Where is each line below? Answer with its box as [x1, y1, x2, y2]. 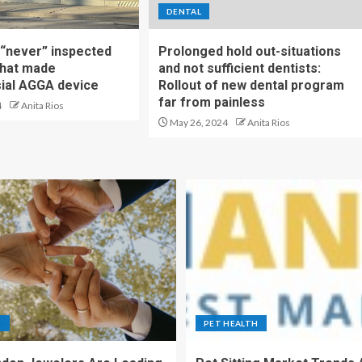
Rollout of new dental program [158, 77, 344, 93]
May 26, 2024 [167, 116, 228, 128]
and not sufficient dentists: [158, 60, 321, 76]
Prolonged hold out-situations [158, 43, 341, 59]
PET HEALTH [204, 318, 259, 328]
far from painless [158, 94, 265, 110]
